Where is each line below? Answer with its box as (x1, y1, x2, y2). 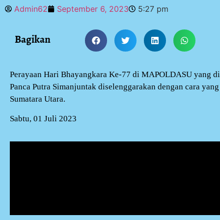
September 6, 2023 (57, 3, 129, 14)
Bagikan (15, 31, 51, 47)
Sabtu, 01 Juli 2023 (10, 113, 77, 123)
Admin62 (14, 3, 48, 14)
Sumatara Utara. (10, 94, 65, 104)
